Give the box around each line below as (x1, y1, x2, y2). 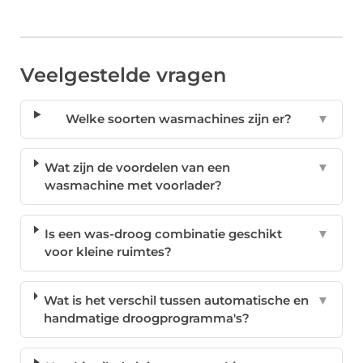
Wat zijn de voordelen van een (45, 160, 231, 176)
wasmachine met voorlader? (45, 177, 223, 194)
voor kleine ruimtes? (45, 244, 173, 260)
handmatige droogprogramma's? (43, 310, 250, 327)
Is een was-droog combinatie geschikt (45, 226, 283, 242)
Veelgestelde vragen (20, 63, 226, 88)
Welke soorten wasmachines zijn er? (65, 111, 292, 127)
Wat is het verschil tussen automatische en (43, 293, 309, 309)
